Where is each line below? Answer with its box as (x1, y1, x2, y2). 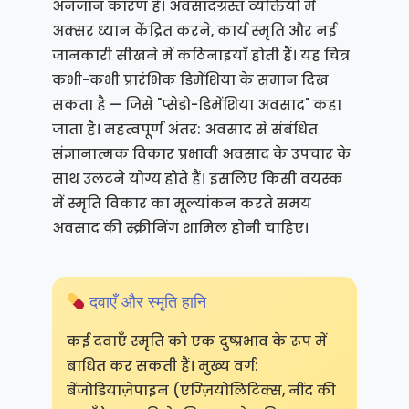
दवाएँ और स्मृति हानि (85, 292, 207, 313)
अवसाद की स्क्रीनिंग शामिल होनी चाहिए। (51, 218, 309, 237)
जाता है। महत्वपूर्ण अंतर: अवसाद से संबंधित (51, 120, 318, 139)
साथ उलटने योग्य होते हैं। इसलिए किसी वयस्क (51, 169, 342, 188)
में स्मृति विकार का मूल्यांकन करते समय (51, 194, 311, 213)
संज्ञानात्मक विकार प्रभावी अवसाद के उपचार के (51, 144, 351, 163)
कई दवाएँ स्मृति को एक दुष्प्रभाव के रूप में (66, 331, 327, 351)
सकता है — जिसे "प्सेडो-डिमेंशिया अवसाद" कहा (51, 95, 341, 114)
